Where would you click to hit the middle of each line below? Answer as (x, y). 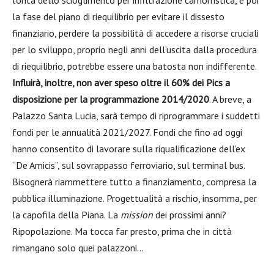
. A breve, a (230, 99)
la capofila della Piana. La (66, 214)
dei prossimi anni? (190, 214)
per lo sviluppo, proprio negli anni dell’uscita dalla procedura (135, 49)
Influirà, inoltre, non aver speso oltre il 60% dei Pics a (121, 82)
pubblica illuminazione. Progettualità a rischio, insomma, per (135, 198)
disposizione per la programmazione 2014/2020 (111, 99)
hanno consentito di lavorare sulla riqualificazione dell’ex (129, 148)
